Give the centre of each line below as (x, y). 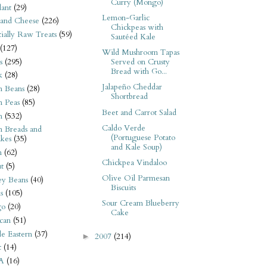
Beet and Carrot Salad (139, 112)
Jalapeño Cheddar (132, 87)
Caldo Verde (123, 128)
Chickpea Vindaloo (134, 162)
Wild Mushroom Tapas (140, 53)
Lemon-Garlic (125, 18)
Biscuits (123, 187)
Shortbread (129, 97)
